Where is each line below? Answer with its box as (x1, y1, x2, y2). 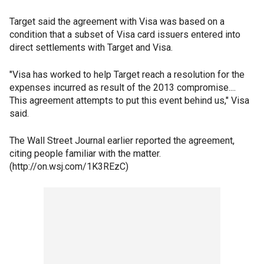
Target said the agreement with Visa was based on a (9, 16, 225, 28)
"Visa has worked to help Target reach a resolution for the (9, 69, 245, 81)
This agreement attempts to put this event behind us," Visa (9, 95, 249, 107)
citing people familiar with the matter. (9, 148, 161, 160)
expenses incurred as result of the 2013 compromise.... (9, 82, 236, 94)
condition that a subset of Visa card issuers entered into (9, 29, 240, 41)
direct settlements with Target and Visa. (9, 42, 173, 54)
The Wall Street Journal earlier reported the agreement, (9, 135, 235, 147)
